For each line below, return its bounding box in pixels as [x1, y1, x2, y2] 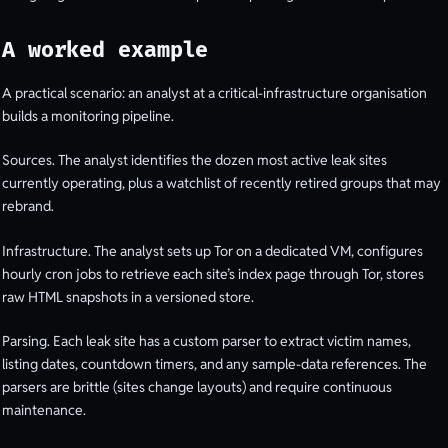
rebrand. [2, 197, 54, 216]
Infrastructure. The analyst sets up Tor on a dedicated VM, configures [2, 241, 423, 260]
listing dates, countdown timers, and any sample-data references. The [2, 355, 427, 374]
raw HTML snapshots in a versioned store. [2, 287, 254, 306]
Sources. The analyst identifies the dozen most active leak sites [2, 151, 387, 170]
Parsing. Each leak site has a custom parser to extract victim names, [2, 332, 411, 351]
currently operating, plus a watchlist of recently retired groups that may [2, 174, 441, 193]
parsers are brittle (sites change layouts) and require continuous [2, 378, 392, 397]
